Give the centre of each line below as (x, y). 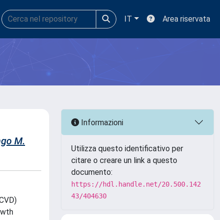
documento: (92, 172)
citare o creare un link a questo (124, 160)
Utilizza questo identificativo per (127, 149)
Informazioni (101, 122)
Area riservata (186, 19)
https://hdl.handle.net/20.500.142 (136, 184)
